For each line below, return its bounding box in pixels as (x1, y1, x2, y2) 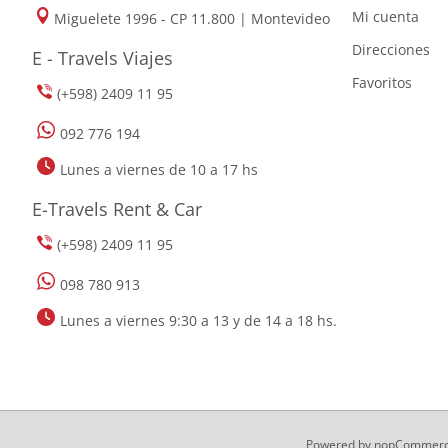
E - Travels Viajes (32, 45, 173, 70)
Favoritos (352, 73, 412, 92)
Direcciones (352, 40, 430, 59)
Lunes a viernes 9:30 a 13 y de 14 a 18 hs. (60, 310, 337, 330)
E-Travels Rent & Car (32, 196, 202, 221)
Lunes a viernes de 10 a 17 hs (60, 159, 258, 179)
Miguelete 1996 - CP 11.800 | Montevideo (54, 8, 331, 28)
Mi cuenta (352, 7, 419, 26)
